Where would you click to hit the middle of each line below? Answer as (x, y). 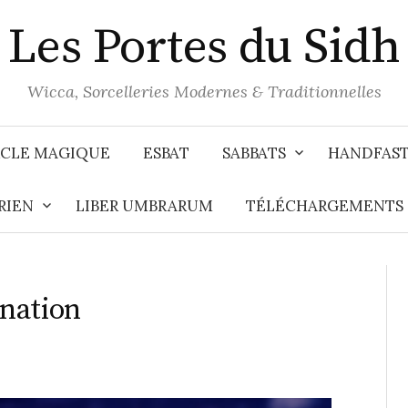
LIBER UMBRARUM (144, 206)
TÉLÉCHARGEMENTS (325, 206)
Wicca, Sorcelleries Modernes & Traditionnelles (204, 92)
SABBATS (254, 153)
